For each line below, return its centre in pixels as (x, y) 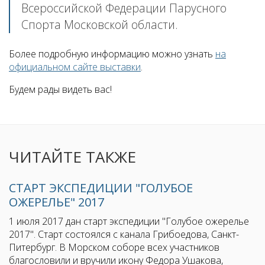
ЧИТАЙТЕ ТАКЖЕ (72, 157)
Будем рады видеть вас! (60, 90)
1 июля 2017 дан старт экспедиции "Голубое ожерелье (129, 222)
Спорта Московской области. (100, 25)
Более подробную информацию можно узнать (112, 54)
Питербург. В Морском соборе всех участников (114, 248)
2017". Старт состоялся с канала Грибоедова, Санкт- (124, 235)
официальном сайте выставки (75, 67)
